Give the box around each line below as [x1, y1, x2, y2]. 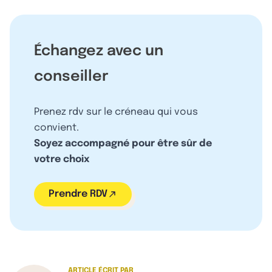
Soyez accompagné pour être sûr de [34, 138, 212, 149]
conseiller [34, 69, 109, 84]
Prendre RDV [49, 188, 107, 199]
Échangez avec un [34, 43, 163, 59]
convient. [34, 122, 79, 133]
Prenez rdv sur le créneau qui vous [34, 106, 198, 117]
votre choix [34, 154, 89, 165]
